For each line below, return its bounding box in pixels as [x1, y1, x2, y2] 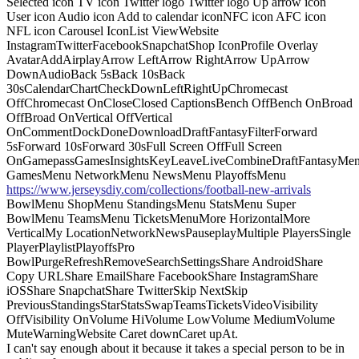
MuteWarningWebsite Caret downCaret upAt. [6, 326, 238, 341]
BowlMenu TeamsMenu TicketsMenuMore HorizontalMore [6, 211, 310, 225]
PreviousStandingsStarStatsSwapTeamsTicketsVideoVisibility [6, 297, 318, 312]
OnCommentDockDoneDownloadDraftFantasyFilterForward [6, 124, 317, 139]
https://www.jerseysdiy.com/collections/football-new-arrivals [6, 182, 311, 196]
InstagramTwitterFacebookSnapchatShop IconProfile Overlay [6, 38, 318, 52]
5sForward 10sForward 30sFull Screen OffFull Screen [6, 139, 282, 153]
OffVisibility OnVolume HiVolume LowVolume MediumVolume [6, 312, 335, 326]
